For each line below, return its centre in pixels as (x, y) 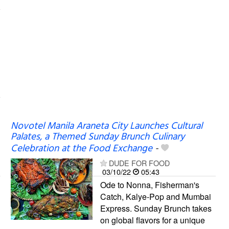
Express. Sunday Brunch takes (156, 208)
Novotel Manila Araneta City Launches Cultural (106, 126)
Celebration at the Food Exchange (81, 148)
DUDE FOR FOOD (139, 163)
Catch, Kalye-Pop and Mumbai (155, 196)
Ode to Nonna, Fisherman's (150, 185)
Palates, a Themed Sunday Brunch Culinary (97, 137)
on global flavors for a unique (152, 220)
